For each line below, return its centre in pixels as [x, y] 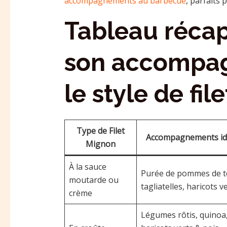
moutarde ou [93, 180]
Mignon [100, 144]
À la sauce [87, 166]
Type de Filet [100, 130]
